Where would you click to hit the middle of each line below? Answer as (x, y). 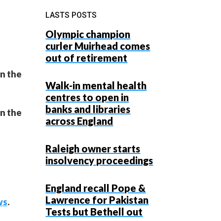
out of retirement (87, 58)
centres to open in (87, 97)
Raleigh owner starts (93, 148)
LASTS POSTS (71, 15)
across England (79, 121)
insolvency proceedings (99, 160)
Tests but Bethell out (94, 212)
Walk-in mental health (96, 85)
